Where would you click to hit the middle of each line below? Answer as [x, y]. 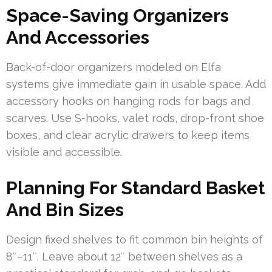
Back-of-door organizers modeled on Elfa [114, 67]
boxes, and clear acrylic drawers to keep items [128, 135]
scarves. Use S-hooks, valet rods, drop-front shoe [135, 118]
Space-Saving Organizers [117, 15]
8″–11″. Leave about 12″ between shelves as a [124, 256]
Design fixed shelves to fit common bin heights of [134, 239]
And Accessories [78, 37]
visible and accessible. [64, 152]
